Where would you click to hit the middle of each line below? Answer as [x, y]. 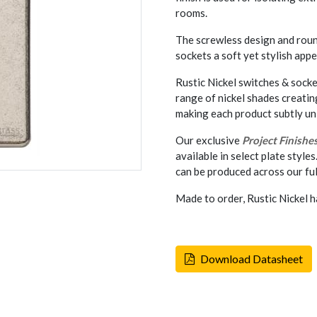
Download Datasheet [252, 259]
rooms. [191, 13]
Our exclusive [209, 140]
